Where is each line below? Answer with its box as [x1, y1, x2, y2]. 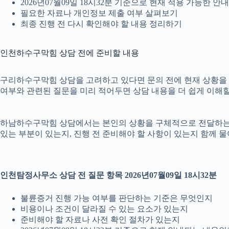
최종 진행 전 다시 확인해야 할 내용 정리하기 [20, 19, 182, 28]
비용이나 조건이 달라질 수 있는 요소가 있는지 [20, 204, 188, 214]
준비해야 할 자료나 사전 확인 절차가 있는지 [20, 215, 180, 224]
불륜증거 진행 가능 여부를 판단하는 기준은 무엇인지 [20, 194, 213, 203]
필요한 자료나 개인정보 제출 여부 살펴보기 [20, 8, 178, 17]
